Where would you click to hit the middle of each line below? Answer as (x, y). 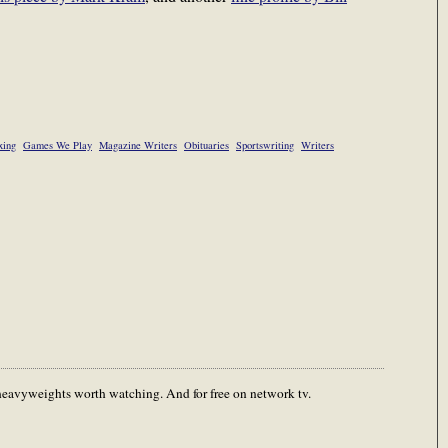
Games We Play (57, 145)
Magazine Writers (138, 145)
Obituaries (206, 145)
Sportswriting (265, 145)
